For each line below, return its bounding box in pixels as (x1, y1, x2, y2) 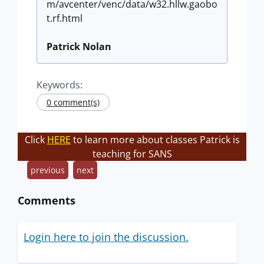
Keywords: (37, 78, 82, 91)
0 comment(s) (47, 97, 100, 108)
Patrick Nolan (47, 40, 111, 53)
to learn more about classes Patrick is (70, 133, 240, 146)
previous (31, 164, 65, 176)
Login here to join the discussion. (24, 230, 189, 244)
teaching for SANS (92, 147, 172, 160)
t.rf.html (47, 12, 82, 25)
